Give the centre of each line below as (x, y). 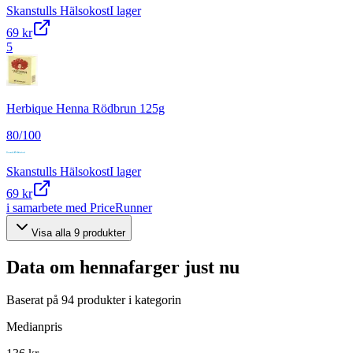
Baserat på (34, 300)
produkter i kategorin (128, 300)
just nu (210, 267)
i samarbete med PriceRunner (79, 207)
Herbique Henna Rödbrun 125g (85, 108)
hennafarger (130, 267)
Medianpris (34, 327)
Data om (43, 267)
